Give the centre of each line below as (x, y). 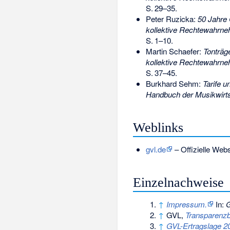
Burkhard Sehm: (174, 84)
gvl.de (156, 149)
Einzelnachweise (179, 182)
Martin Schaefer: (174, 51)
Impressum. (187, 204)
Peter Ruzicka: (171, 19)
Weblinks (158, 127)
